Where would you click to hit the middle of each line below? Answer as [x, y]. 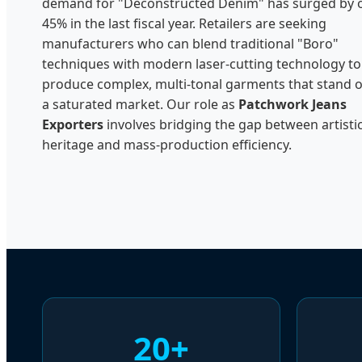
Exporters [73, 125]
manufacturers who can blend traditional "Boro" [190, 44]
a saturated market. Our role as [140, 105]
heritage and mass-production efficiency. [167, 145]
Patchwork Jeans [293, 105]
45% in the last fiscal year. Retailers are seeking [184, 24]
